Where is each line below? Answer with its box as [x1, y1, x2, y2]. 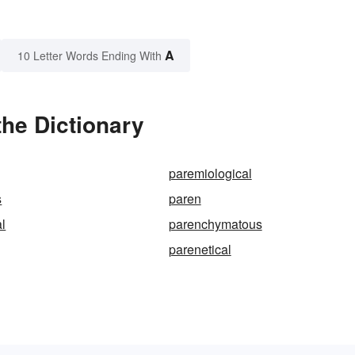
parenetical [168, 240, 231, 259]
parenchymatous [168, 215, 262, 234]
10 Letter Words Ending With [17, 48, 162, 64]
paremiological [168, 164, 252, 183]
